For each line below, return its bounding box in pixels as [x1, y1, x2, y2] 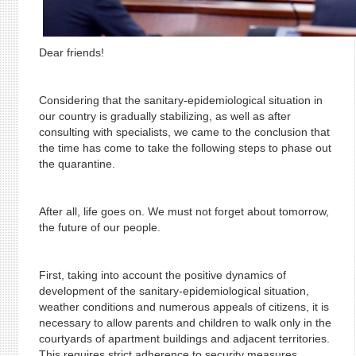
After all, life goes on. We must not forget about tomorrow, [38, 205, 329, 218]
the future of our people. [38, 221, 161, 234]
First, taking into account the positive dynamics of [38, 269, 286, 281]
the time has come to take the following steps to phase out [38, 141, 331, 154]
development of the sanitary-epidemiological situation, [38, 284, 309, 297]
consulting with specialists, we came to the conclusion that [38, 126, 330, 138]
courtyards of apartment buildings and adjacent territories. [38, 332, 330, 345]
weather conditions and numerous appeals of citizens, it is [38, 300, 329, 313]
